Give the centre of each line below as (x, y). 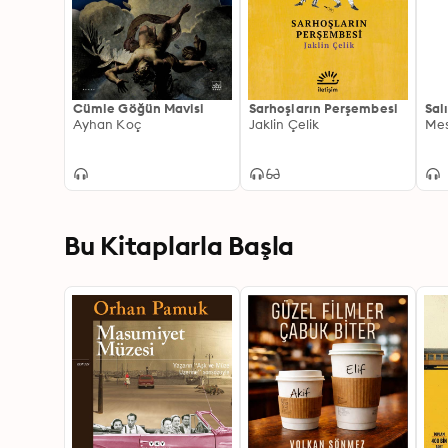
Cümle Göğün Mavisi (139, 108)
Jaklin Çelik (284, 124)
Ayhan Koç (107, 124)
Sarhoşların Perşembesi (323, 108)
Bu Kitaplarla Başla (179, 245)
